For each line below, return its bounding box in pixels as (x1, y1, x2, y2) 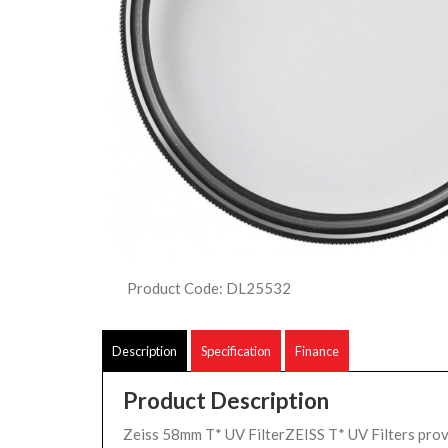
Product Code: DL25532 (127, 279, 291, 297)
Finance (295, 343, 339, 359)
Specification (201, 343, 271, 359)
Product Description (123, 387, 329, 414)
